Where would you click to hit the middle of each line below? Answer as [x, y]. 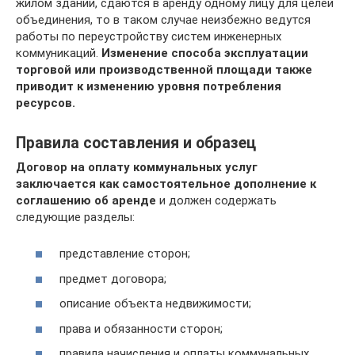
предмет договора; [113, 279]
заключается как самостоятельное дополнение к [166, 183]
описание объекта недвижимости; [155, 303]
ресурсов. [46, 103]
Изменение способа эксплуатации [205, 53]
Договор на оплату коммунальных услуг [137, 167]
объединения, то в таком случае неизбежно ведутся [163, 19]
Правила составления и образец [136, 143]
